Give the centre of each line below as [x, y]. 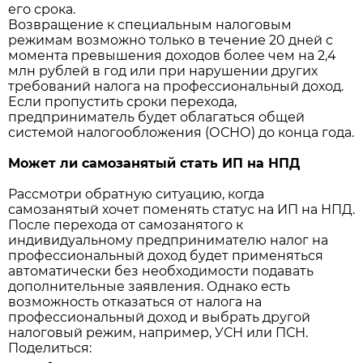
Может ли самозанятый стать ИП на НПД [154, 163]
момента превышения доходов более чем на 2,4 [172, 55]
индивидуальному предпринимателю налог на [168, 240]
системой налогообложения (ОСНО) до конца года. [181, 132]
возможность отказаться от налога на [135, 301]
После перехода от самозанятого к [126, 224]
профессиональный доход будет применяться [166, 255]
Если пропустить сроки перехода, [122, 101]
